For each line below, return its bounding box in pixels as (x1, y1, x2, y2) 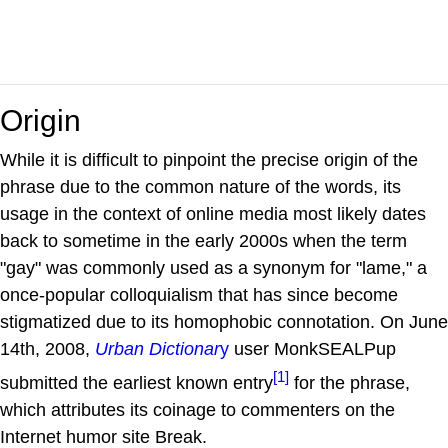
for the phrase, (289, 372, 410, 393)
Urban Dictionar (95, 338, 220, 359)
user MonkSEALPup (229, 338, 396, 359)
